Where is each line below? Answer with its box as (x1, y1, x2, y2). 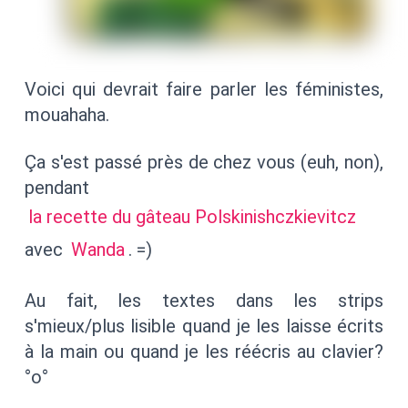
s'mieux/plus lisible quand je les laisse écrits (24, 315, 384, 338)
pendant (24, 177, 89, 199)
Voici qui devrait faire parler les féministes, (24, 78, 384, 101)
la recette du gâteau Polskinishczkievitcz (27, 206, 356, 229)
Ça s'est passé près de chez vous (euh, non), (24, 151, 384, 174)
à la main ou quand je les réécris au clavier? (24, 341, 384, 363)
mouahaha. (24, 104, 109, 127)
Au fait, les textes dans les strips (24, 290, 384, 312)
